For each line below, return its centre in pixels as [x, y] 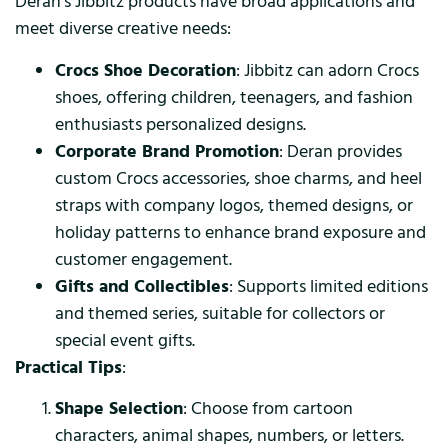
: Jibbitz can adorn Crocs [327, 70]
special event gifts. [125, 340]
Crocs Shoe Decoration [145, 70]
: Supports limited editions [328, 286]
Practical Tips [68, 367]
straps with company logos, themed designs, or [234, 205]
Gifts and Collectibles [142, 286]
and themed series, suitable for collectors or [220, 313]
